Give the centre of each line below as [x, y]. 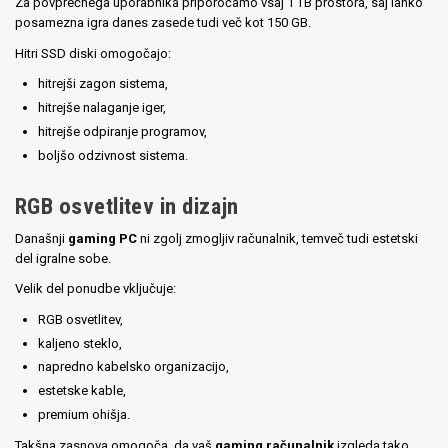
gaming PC [102, 238]
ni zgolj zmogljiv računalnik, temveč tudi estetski [277, 238]
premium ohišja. [84, 415]
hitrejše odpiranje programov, [123, 131]
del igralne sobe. [63, 258]
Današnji [41, 238]
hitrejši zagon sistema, [103, 83]
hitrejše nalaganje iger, [102, 107]
